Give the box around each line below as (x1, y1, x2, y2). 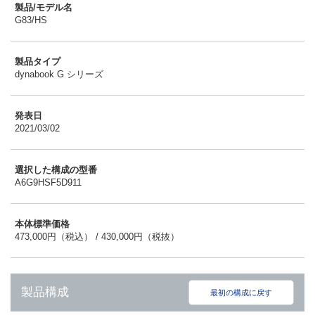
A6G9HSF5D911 (15, 176, 82, 188)
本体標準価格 (15, 218, 70, 229)
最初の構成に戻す (210, 288, 272, 297)
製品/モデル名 (15, 1, 72, 13)
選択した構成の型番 (15, 164, 97, 175)
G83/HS (15, 14, 47, 25)
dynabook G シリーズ (15, 68, 103, 79)
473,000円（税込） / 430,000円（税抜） (15, 231, 179, 242)
